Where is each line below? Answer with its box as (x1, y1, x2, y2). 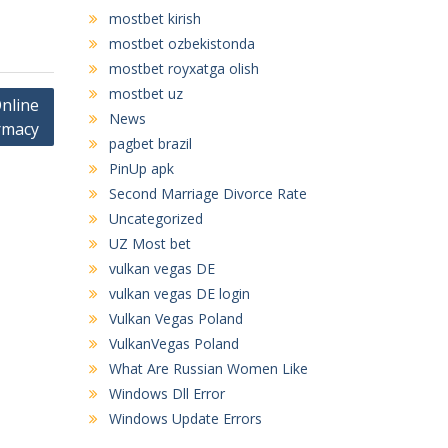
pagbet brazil (108, 133, 192, 153)
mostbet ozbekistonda (108, 33, 255, 53)
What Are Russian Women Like (108, 358, 308, 378)
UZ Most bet (108, 233, 191, 253)
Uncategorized (108, 208, 203, 228)
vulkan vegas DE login (108, 283, 250, 303)
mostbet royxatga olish (108, 58, 259, 78)
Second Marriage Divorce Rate (108, 183, 307, 203)
